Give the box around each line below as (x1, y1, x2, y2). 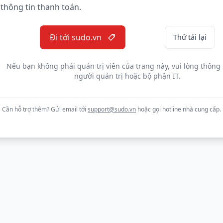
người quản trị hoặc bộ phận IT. (74, 71, 181, 81)
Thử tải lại (173, 32, 207, 42)
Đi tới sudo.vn (50, 31, 102, 43)
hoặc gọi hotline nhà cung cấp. (136, 105, 221, 113)
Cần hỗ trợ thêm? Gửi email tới (2, 105, 88, 113)
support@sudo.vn (88, 105, 136, 113)
